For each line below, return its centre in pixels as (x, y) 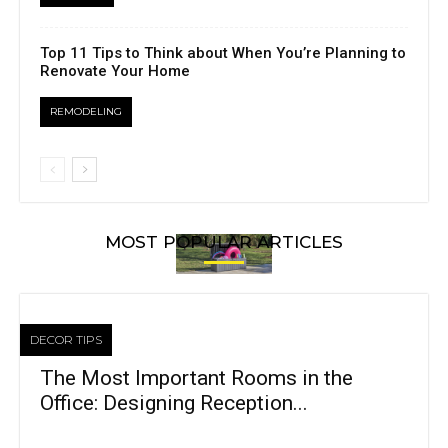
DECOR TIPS (66, 340)
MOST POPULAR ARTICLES (224, 242)
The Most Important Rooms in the (196, 378)
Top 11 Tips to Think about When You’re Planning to (223, 53)
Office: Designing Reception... (174, 403)
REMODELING (86, 112)
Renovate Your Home (115, 71)
